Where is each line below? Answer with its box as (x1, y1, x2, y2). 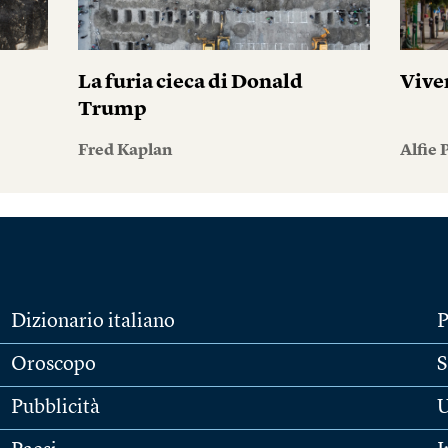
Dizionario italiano (10, 312, 175, 332)
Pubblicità (10, 398, 100, 418)
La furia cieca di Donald (77, 73, 303, 93)
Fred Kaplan (77, 143, 172, 159)
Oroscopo (10, 355, 96, 375)
